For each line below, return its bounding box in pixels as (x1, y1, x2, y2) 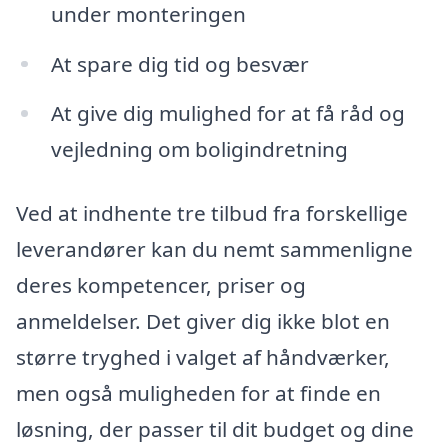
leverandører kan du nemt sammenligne (16, 235, 413, 264)
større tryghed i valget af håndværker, (16, 343, 390, 372)
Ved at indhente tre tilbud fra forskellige (16, 199, 408, 228)
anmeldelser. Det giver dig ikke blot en (16, 307, 390, 336)
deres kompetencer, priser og (16, 271, 306, 300)
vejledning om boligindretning (50, 135, 348, 164)
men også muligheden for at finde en (16, 379, 381, 408)
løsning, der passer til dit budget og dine (16, 415, 414, 444)
